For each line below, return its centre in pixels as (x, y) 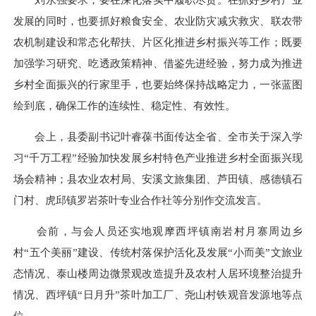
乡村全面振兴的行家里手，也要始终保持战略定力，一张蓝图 (158, 84)
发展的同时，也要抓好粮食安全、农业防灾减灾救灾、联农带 (158, 20)
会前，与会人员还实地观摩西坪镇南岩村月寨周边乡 (158, 231)
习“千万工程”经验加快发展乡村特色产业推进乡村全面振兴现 (158, 158)
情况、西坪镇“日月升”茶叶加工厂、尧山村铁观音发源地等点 (158, 295)
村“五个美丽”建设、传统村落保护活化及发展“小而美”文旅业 (158, 253)
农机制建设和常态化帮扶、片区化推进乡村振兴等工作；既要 (158, 42)
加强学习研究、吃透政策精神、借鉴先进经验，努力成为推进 (158, 63)
